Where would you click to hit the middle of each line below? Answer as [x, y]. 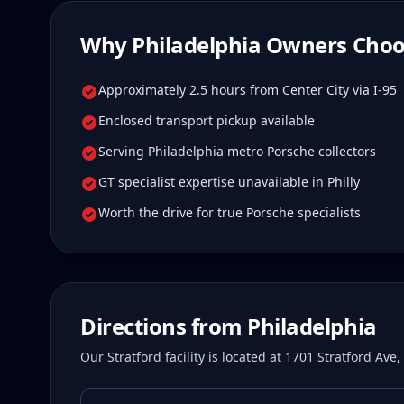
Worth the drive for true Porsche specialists [230, 212]
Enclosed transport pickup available [207, 120]
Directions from [164, 326]
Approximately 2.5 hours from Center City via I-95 [248, 90]
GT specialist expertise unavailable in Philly [229, 182]
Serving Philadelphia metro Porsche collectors [237, 151]
